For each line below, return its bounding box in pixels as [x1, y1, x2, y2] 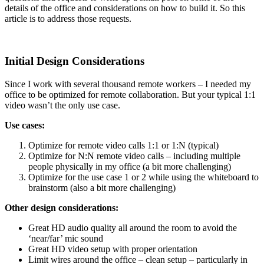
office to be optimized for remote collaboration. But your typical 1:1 [5, 90, 256, 100]
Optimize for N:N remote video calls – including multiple [28, 151, 240, 161]
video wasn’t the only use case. [5, 100, 120, 111]
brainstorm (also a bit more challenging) [28, 183, 176, 193]
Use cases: [5, 120, 45, 131]
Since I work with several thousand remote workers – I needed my [5, 79, 251, 90]
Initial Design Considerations [5, 55, 144, 68]
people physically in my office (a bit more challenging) [28, 161, 231, 172]
